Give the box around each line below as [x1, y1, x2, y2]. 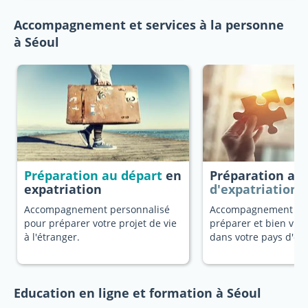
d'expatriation [210, 181, 298, 197]
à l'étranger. [24, 230, 80, 243]
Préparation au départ [24, 167, 162, 184]
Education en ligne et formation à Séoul [14, 285, 261, 301]
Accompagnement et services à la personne [14, 16, 284, 33]
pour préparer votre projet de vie [24, 217, 177, 230]
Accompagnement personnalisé [24, 203, 170, 216]
